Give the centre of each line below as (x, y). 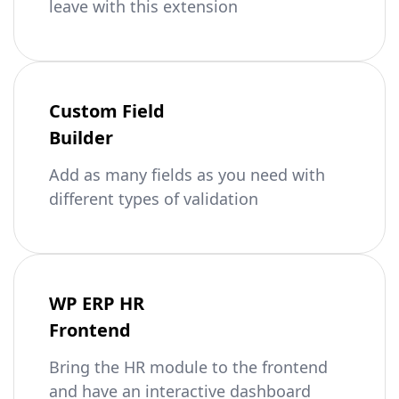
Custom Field (107, 111)
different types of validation (154, 199)
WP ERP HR (97, 303)
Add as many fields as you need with (187, 175)
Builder (81, 138)
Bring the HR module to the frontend (188, 367)
